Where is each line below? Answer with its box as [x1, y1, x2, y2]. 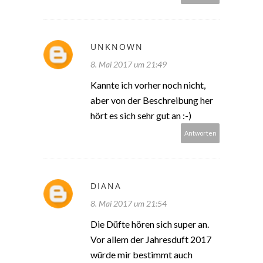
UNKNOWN [90, 41, 143, 53]
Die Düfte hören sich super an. [90, 218, 209, 230]
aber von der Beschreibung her [90, 95, 213, 106]
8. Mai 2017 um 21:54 [90, 198, 167, 209]
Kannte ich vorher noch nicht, [90, 79, 205, 91]
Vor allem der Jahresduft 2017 [90, 234, 211, 245]
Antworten [184, 129, 217, 137]
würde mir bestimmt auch [90, 249, 193, 261]
